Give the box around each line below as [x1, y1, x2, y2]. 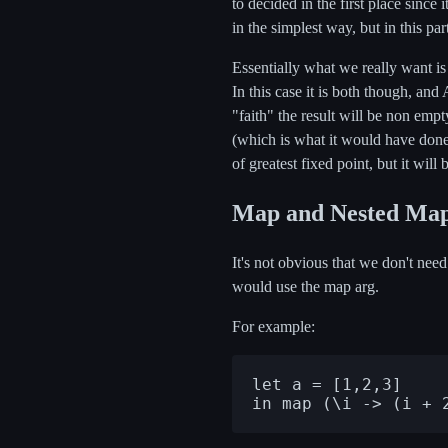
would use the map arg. [232, 278, 379, 296]
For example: [232, 318, 315, 336]
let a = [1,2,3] [252, 375, 402, 395]
